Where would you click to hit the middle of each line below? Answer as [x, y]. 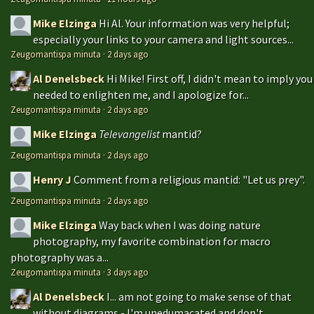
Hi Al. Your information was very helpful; [194, 23]
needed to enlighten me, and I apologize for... [141, 94]
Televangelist [129, 134]
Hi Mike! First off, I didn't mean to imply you [210, 78]
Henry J [52, 179]
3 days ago [128, 272]
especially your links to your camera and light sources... [163, 39]
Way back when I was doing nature [180, 225]
